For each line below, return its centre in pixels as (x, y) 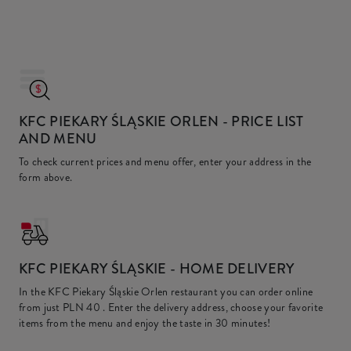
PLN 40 (81, 307)
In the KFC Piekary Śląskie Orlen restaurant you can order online (166, 291)
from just (41, 307)
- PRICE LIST (261, 121)
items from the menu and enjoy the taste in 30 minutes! (145, 323)
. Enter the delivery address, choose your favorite (212, 307)
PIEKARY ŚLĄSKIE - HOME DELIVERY (170, 269)
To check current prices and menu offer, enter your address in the (165, 161)
